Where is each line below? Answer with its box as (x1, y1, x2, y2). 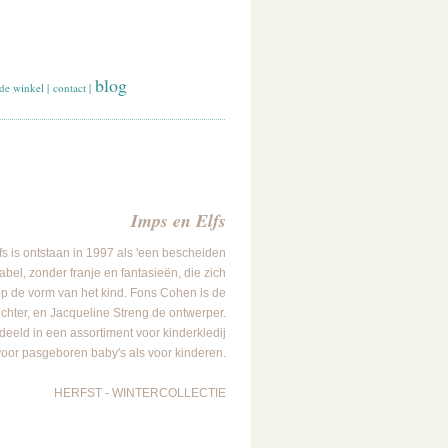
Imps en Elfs (131, 208, 226, 233)
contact (53, 80, 86, 95)
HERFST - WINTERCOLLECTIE (54, 386, 226, 400)
